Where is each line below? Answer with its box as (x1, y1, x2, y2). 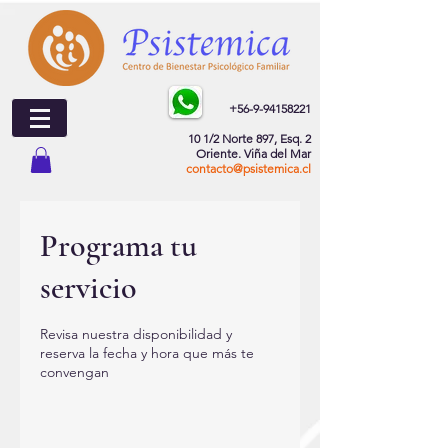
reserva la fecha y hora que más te (40, 344, 254, 362)
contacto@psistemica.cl (186, 161, 311, 176)
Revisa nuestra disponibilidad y (40, 325, 232, 343)
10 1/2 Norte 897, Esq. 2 (188, 131, 311, 146)
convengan (40, 363, 109, 381)
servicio (40, 268, 137, 307)
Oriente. (196, 146, 244, 161)
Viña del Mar (244, 146, 311, 161)
